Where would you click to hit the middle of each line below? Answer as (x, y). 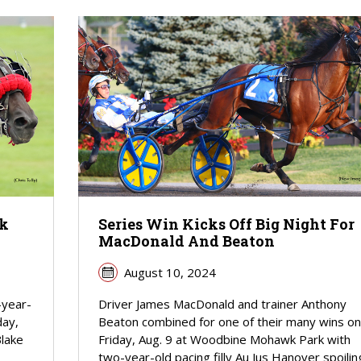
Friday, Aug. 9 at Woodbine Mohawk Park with (224, 339)
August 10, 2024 (170, 272)
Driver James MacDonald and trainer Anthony (222, 303)
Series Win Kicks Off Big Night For (226, 224)
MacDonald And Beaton (186, 241)
